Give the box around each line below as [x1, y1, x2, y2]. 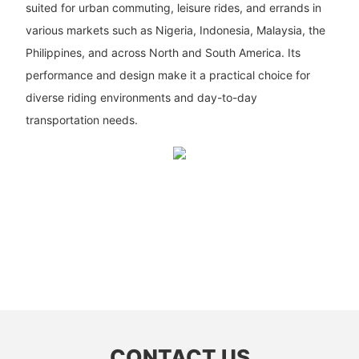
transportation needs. [25, 113, 138, 127]
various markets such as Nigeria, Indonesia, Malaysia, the [25, 23, 325, 38]
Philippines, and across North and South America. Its [25, 46, 301, 60]
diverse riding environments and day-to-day [25, 91, 257, 105]
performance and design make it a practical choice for [25, 68, 310, 83]
